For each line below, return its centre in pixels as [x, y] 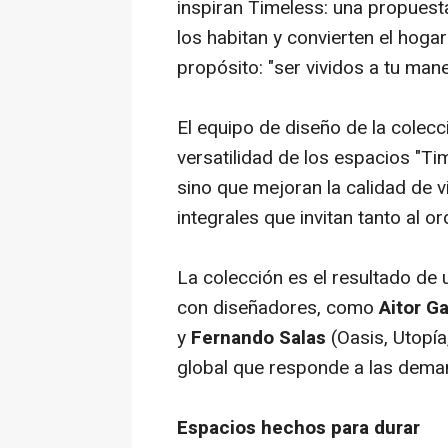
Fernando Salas [258, 338]
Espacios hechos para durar [298, 428]
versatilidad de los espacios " [299, 158]
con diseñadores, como [278, 308]
